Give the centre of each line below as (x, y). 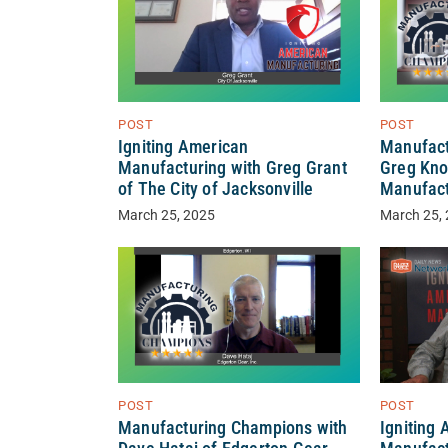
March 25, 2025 (166, 216)
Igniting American (183, 147)
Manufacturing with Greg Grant (232, 168)
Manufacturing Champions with (233, 428)
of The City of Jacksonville (216, 189)
